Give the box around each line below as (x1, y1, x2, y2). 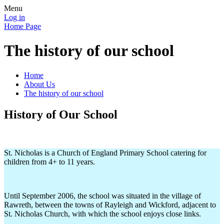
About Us (24, 79, 55, 88)
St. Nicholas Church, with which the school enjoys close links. (4, 209, 201, 218)
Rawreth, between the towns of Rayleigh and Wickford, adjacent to (4, 200, 216, 209)
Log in (4, 13, 25, 21)
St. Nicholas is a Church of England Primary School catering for (4, 148, 206, 157)
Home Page (4, 22, 41, 30)
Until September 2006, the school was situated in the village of (4, 191, 201, 200)
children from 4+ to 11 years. (4, 157, 95, 166)
